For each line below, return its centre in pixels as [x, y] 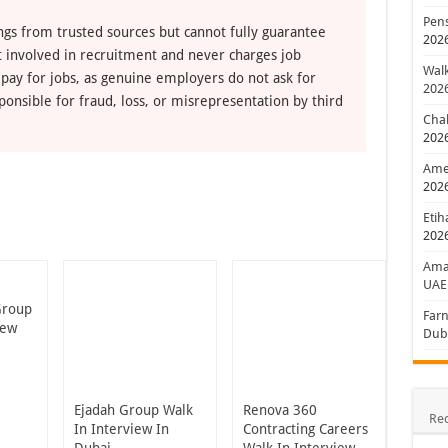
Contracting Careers [305, 429]
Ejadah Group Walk [133, 410]
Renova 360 [279, 410]
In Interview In [121, 429]
